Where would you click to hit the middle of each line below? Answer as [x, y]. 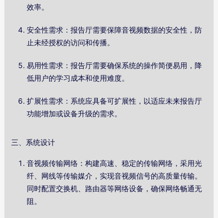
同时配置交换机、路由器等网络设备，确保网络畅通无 [115, 189]
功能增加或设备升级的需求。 [74, 114]
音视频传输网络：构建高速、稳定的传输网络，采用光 [115, 163]
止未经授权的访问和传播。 [71, 43]
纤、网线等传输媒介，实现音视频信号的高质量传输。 [115, 176]
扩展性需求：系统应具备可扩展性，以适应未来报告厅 [115, 101]
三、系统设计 [33, 143]
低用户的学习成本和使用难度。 [78, 78]
